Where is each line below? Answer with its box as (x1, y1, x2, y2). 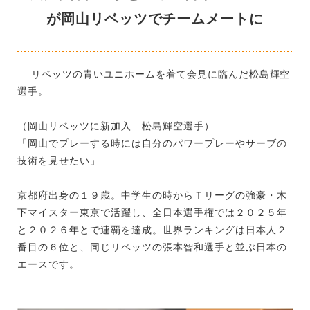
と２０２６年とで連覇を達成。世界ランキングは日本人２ (17, 224, 287, 235)
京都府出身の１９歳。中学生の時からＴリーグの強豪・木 (17, 189, 287, 201)
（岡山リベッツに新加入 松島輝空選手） (17, 120, 215, 131)
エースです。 (17, 258, 80, 270)
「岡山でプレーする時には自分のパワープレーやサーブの (17, 137, 287, 149)
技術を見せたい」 (17, 154, 100, 166)
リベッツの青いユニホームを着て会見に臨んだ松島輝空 (17, 68, 291, 80)
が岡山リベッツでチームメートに (46, 10, 264, 26)
